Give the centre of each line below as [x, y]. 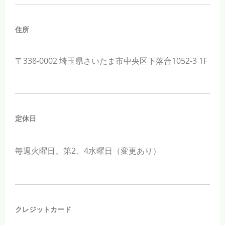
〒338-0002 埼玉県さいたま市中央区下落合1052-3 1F [111, 61]
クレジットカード [43, 209]
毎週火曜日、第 [43, 150]
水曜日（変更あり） [125, 150]
